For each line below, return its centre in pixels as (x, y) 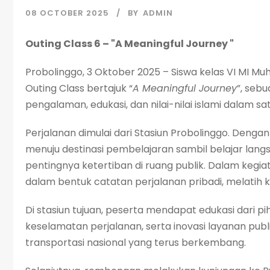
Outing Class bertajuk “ (79, 89)
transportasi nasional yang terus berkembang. (136, 243)
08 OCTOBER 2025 (67, 13)
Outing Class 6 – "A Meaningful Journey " (130, 44)
